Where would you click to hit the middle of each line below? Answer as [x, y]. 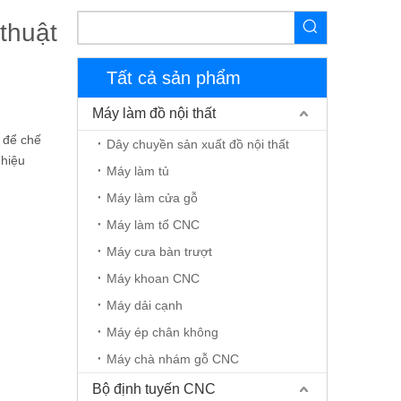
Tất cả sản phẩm [174, 78]
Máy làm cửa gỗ [152, 198]
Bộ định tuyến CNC [154, 389]
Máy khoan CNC [153, 278]
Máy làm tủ [138, 171]
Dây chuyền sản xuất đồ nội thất [198, 144]
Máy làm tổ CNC [153, 225]
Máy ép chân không [162, 332]
